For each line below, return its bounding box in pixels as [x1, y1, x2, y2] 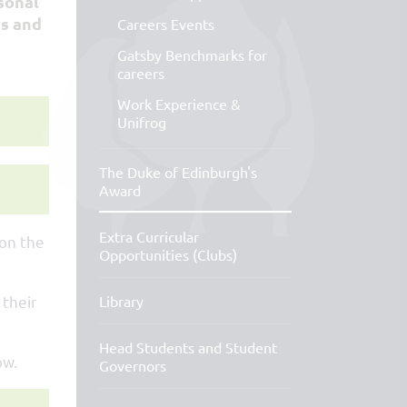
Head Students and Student [98, 338, 277, 356]
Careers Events [116, 15, 214, 33]
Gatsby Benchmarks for [116, 45, 267, 64]
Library [98, 292, 144, 310]
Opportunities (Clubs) [98, 245, 237, 263]
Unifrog [116, 113, 166, 131]
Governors [98, 356, 166, 374]
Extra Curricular [98, 227, 199, 245]
